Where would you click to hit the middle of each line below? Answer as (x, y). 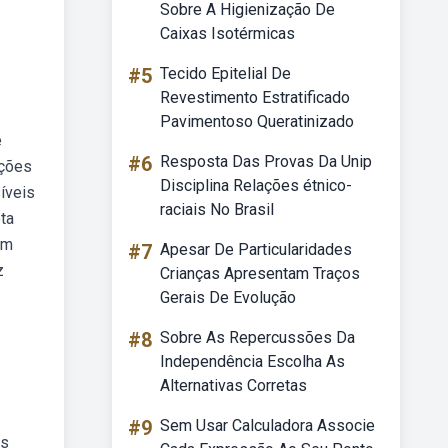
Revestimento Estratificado (255, 97)
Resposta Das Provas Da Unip (266, 161)
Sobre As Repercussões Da (257, 337)
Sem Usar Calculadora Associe (267, 425)
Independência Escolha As (252, 361)
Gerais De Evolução (228, 297)
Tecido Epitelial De (225, 73)
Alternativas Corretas (233, 385)
